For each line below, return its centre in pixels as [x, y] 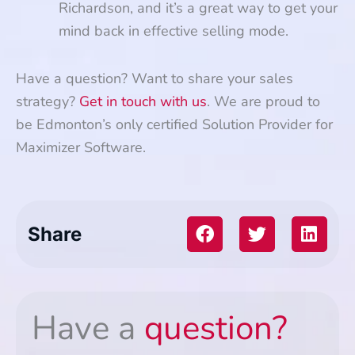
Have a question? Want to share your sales [155, 78]
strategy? [48, 101]
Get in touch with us [143, 101]
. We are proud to [263, 101]
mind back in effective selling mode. [174, 31]
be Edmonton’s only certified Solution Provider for [174, 124]
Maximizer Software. [81, 147]
